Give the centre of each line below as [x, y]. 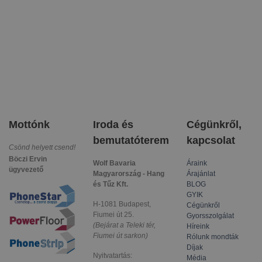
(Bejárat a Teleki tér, [124, 225]
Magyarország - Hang [129, 173]
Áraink [197, 163]
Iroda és [113, 124]
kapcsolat [211, 140]
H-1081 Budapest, [122, 204]
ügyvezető [26, 169]
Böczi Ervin [28, 159]
